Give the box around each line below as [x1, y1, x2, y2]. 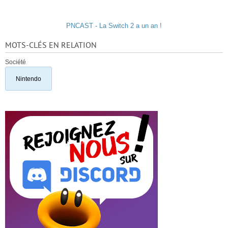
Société [5, 59, 26, 65]
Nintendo [16, 75, 41, 82]
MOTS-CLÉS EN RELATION [5, 41, 97, 50]
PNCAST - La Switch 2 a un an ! [66, 22, 162, 30]
